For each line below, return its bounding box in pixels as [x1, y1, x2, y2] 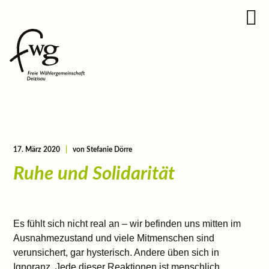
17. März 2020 [13, 146, 61, 153]
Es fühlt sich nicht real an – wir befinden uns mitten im [13, 219, 241, 229]
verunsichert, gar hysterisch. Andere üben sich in [13, 247, 220, 258]
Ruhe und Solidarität [13, 165, 175, 183]
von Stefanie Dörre [73, 146, 133, 153]
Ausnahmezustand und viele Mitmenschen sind [13, 233, 215, 243]
